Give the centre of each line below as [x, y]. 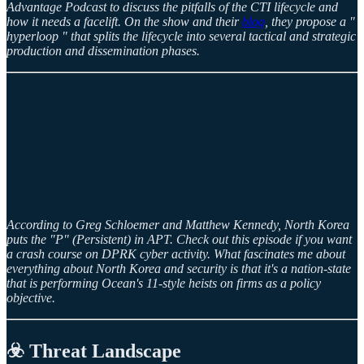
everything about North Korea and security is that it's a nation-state [179, 269]
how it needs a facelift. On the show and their [124, 22]
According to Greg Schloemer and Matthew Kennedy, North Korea [178, 225]
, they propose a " [310, 22]
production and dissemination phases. [105, 51]
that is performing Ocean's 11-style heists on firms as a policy [164, 284]
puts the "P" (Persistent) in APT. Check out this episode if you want [179, 240]
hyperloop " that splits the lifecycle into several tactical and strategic [181, 37]
